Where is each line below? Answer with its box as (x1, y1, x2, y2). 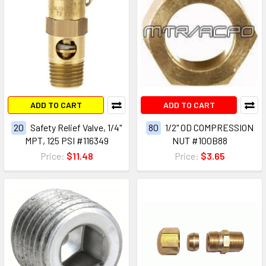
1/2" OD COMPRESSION (164, 121, 254, 133)
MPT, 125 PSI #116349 (24, 134, 109, 146)
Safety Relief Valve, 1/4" (30, 121, 122, 133)
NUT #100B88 (172, 134, 227, 146)
